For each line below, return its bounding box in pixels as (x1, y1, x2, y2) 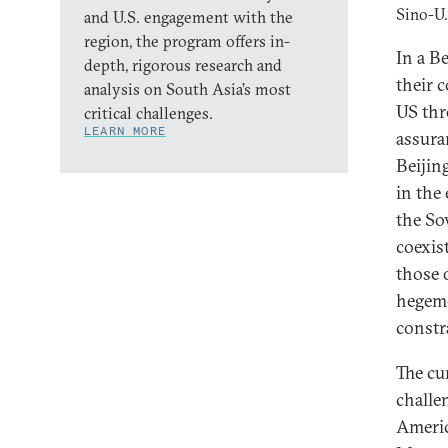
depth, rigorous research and (84, 55, 282, 75)
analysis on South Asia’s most (84, 79, 291, 99)
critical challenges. (84, 103, 213, 123)
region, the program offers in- (84, 31, 290, 51)
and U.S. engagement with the (84, 7, 293, 27)
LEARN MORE (84, 123, 166, 138)
